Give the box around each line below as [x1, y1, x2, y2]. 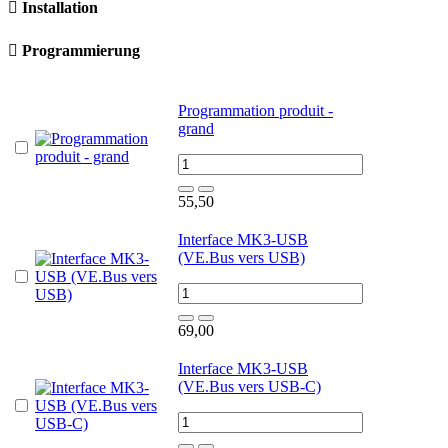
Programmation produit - [178, 101, 333, 119]
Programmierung [22, 42, 140, 60]
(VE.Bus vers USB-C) [178, 377, 321, 395]
